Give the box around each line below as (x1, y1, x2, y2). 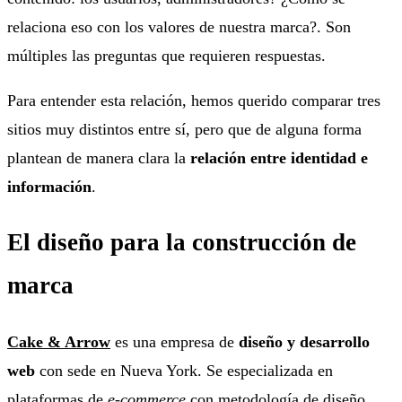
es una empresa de (115, 332, 239, 351)
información (7, 177, 92, 196)
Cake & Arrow (7, 332, 110, 351)
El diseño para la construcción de (7, 229, 356, 257)
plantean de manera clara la (7, 148, 190, 167)
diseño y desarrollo (239, 332, 370, 351)
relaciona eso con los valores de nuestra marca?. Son (7, 17, 351, 36)
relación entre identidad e (190, 148, 368, 167)
